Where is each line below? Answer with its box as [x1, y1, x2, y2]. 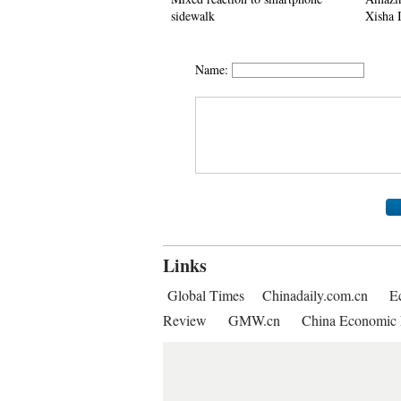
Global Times [167, 286, 244, 304]
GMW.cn [228, 311, 284, 329]
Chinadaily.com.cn [262, 286, 368, 304]
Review [163, 311, 207, 329]
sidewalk [171, 7, 215, 24]
